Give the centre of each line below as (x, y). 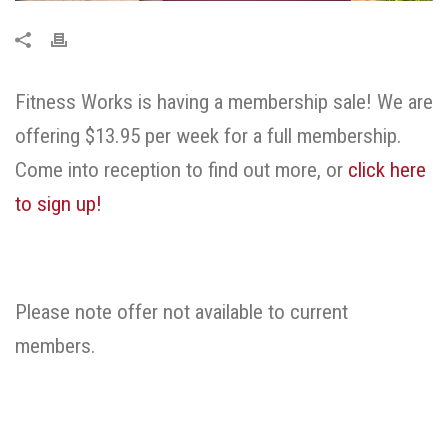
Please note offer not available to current (181, 312)
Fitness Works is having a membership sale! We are (224, 102)
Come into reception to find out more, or (181, 170)
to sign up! (61, 204)
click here (387, 170)
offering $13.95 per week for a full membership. (208, 136)
